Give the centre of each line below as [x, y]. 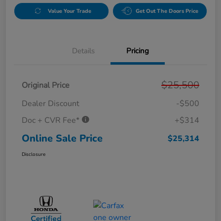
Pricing [138, 51]
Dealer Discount [51, 103]
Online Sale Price [62, 138]
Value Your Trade [69, 11]
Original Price [46, 85]
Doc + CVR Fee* [52, 120]
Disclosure [34, 154]
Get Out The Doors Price [167, 11]
